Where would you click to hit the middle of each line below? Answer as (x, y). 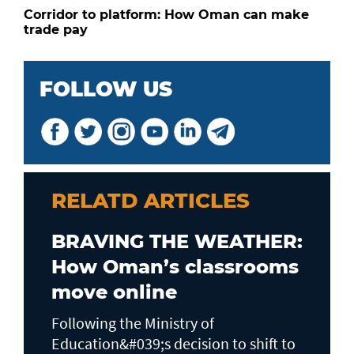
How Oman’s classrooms (175, 266)
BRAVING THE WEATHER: (177, 241)
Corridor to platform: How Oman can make (166, 14)
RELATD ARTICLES (151, 200)
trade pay (56, 29)
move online (114, 292)
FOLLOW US (106, 89)
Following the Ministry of (133, 322)
